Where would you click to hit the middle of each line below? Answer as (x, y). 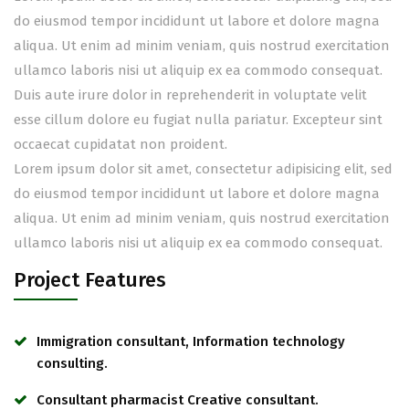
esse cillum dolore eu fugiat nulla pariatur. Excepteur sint (198, 120)
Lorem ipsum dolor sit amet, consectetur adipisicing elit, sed (203, 169)
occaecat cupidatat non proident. (121, 144)
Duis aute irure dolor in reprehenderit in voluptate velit (190, 95)
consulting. (72, 363)
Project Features (90, 280)
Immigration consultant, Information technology (191, 341)
